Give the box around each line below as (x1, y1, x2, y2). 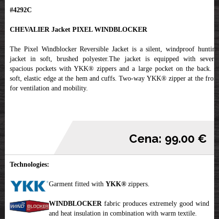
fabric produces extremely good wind (104, 200, 209, 208)
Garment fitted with (49, 180, 106, 188)
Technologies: (10, 161, 49, 169)
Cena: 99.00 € (129, 131, 207, 146)
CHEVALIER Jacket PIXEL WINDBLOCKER (10, 26, 147, 34)
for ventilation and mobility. (10, 85, 88, 92)
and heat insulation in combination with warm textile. (49, 210, 197, 218)
